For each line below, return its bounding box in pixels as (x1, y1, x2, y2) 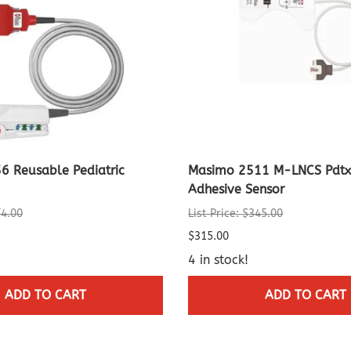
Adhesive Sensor (188, 182, 284, 197)
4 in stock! (188, 252, 248, 268)
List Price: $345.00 (188, 207, 283, 221)
